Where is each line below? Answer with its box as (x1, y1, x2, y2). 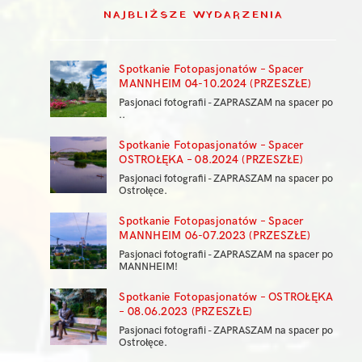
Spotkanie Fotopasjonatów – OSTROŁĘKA (119, 290, 334, 305)
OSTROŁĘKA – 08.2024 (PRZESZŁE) (119, 153, 303, 167)
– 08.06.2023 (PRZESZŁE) (119, 305, 253, 319)
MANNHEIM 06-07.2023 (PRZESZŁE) (119, 229, 310, 243)
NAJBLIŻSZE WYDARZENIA (103, 7, 284, 23)
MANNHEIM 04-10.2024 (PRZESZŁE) (119, 77, 311, 91)
